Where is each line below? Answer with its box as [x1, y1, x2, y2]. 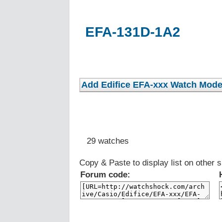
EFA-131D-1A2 [85, 24, 180, 40]
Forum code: [80, 169, 130, 179]
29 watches [79, 136, 129, 146]
